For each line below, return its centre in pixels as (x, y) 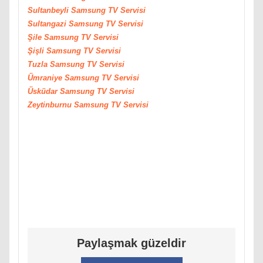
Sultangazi (48, 23)
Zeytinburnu (51, 104)
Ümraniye (46, 77)
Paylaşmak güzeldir (131, 243)
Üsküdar (44, 91)
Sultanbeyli (49, 10)
